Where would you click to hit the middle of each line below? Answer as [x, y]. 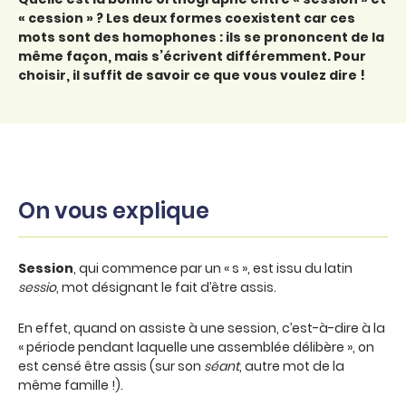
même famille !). [71, 385]
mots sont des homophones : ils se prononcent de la [201, 37]
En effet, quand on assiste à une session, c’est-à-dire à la [202, 328]
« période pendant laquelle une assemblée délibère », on [196, 347]
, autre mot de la [292, 366]
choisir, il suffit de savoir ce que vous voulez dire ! [192, 75]
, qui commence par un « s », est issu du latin [213, 268]
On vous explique [114, 211]
